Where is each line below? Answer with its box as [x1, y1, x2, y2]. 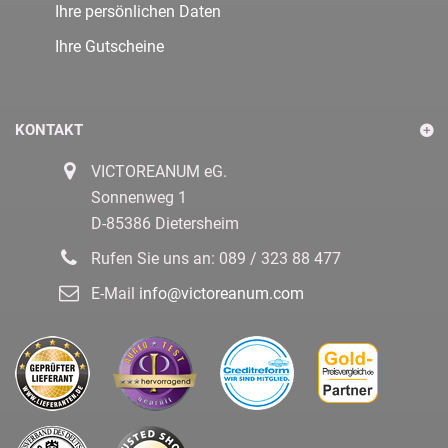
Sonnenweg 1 [91, 187, 187, 207]
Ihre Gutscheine [55, 36, 164, 56]
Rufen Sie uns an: [91, 248, 219, 268]
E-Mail [91, 283, 139, 303]
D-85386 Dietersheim [91, 213, 239, 233]
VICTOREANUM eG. [91, 161, 227, 181]
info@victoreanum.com [139, 283, 304, 303]
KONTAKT [15, 120, 83, 139]
